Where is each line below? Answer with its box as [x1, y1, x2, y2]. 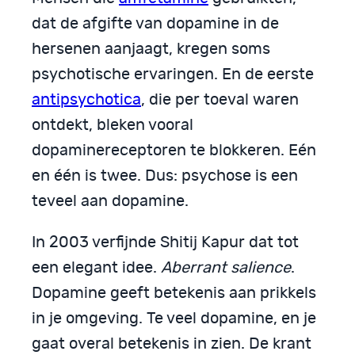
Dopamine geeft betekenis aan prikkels [32, 284, 316, 301]
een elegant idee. [32, 259, 161, 276]
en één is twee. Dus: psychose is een [32, 167, 298, 184]
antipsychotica [32, 91, 141, 108]
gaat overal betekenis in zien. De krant [32, 335, 311, 352]
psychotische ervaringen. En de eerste [32, 66, 314, 82]
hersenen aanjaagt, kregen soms [32, 40, 270, 57]
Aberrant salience [161, 259, 291, 276]
